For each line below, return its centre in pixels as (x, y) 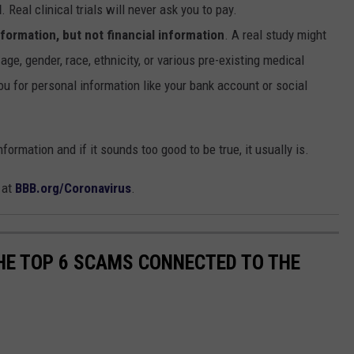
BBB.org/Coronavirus (73, 188)
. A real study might (275, 35)
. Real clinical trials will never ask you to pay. (119, 10)
